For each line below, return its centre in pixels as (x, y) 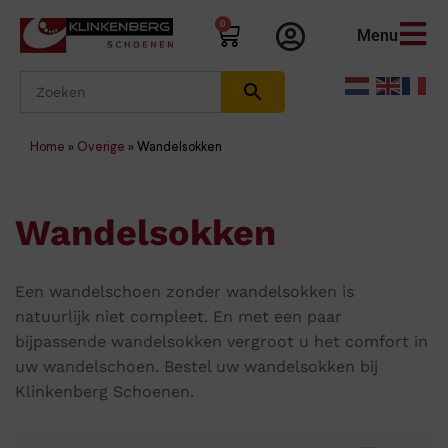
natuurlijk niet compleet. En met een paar (178, 317)
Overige (101, 147)
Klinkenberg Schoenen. (104, 392)
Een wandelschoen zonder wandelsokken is (184, 292)
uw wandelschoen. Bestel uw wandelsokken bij (196, 367)
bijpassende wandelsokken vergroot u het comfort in (221, 342)
